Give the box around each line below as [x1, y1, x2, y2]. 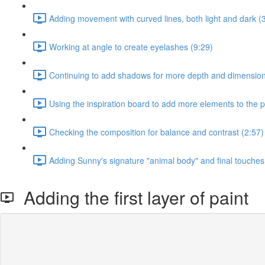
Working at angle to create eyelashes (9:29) [49, 40, 213, 53]
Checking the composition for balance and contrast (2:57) [49, 125, 264, 138]
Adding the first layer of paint [14, 185, 248, 210]
